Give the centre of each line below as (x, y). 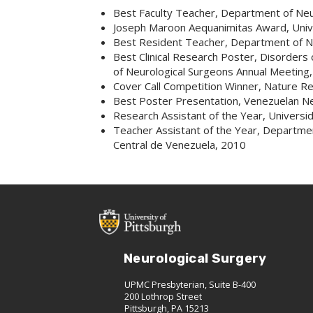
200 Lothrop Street (163, 296)
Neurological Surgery (195, 258)
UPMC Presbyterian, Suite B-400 (190, 284)
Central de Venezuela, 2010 (180, 145)
